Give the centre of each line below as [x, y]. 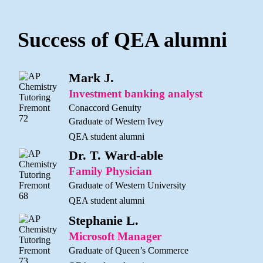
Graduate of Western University [127, 185]
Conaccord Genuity [105, 107]
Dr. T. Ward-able [116, 155]
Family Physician [110, 171]
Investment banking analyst [136, 93]
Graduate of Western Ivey [116, 121]
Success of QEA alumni [122, 40]
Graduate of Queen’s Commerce [129, 250]
